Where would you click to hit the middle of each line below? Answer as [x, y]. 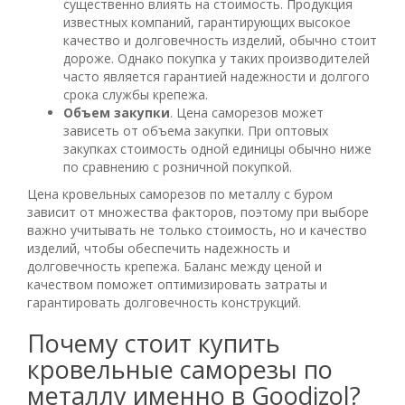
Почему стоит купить [154, 343]
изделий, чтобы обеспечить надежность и [159, 248]
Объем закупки [117, 112]
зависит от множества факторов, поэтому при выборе [198, 212]
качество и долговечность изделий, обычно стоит [220, 40]
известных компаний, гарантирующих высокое [207, 22]
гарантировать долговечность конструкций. [164, 302]
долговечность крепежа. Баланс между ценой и [174, 266]
